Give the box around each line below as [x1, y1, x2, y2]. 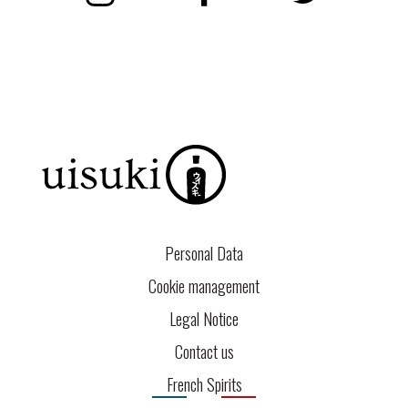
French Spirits [166, 372, 242, 396]
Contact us [174, 339, 234, 363]
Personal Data [165, 240, 243, 265]
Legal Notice [169, 306, 239, 331]
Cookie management [148, 273, 260, 298]
